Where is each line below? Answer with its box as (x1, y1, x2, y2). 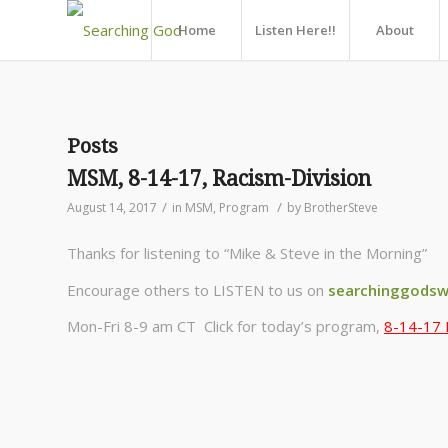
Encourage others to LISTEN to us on (67, 279, 324, 300)
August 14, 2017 (67, 199, 157, 216)
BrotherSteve (304, 199, 378, 216)
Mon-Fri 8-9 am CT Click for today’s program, (67, 316, 384, 337)
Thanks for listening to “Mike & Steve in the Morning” (67, 242, 427, 263)
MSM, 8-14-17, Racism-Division (67, 166, 371, 191)
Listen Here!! (255, 21, 336, 39)
